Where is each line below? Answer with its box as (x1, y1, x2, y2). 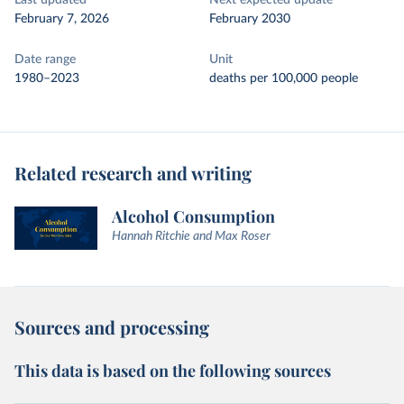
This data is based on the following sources (14, 360, 331, 382)
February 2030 (209, 13, 290, 25)
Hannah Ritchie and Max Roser (112, 230, 271, 243)
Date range (14, 53, 76, 66)
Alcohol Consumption (112, 206, 275, 227)
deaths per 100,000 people (209, 72, 358, 85)
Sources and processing (14, 315, 209, 340)
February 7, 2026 (14, 13, 109, 25)
